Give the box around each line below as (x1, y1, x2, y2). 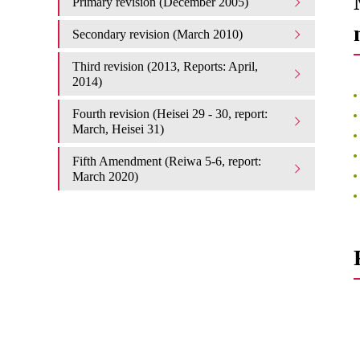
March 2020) (72, 170, 138, 183)
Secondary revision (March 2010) (72, 27, 243, 41)
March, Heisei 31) (72, 122, 164, 136)
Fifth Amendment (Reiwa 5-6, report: (72, 154, 261, 168)
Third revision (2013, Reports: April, (72, 59, 258, 73)
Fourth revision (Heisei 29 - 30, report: (72, 107, 268, 121)
